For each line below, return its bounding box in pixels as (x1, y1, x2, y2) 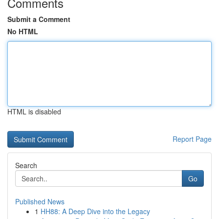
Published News (15, 197, 65, 206)
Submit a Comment (7, 14, 70, 24)
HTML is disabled (7, 107, 61, 116)
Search (15, 160, 37, 170)
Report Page (173, 134, 212, 144)
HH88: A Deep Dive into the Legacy (41, 206, 150, 216)
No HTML (7, 26, 38, 36)
